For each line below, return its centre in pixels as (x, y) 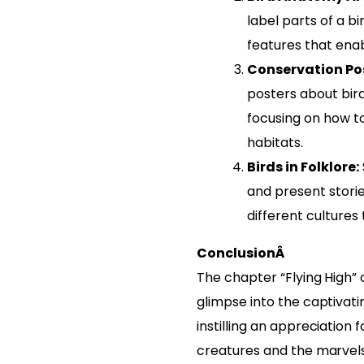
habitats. (275, 142)
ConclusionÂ (241, 253)
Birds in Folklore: (303, 167)
